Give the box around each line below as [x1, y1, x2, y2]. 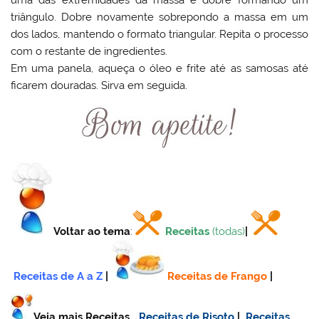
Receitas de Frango [167, 270, 268, 283]
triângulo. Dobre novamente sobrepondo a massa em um [11, 11, 308, 24]
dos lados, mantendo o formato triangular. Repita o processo [11, 28, 308, 41]
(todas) [212, 225, 246, 239]
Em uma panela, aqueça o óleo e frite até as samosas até [11, 62, 308, 75]
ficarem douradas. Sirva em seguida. [11, 79, 188, 93]
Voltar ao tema [53, 225, 131, 239]
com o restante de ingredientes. [11, 45, 168, 58]
